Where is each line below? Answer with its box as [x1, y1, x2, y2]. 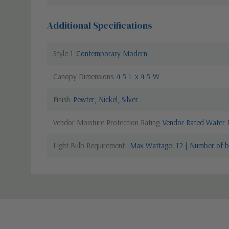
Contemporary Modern [76, 48, 147, 58]
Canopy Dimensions [53, 71, 113, 81]
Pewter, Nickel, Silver [73, 94, 138, 104]
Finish [53, 94, 70, 104]
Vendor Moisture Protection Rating [53, 117, 159, 127]
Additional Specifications [47, 18, 152, 32]
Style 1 [53, 48, 73, 58]
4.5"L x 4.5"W [117, 71, 159, 81]
